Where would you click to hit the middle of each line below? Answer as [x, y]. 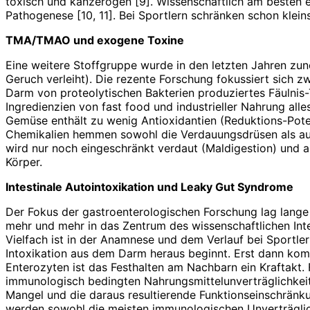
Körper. [26, 162]
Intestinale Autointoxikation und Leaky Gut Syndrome [149, 186]
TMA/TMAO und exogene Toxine [95, 40]
